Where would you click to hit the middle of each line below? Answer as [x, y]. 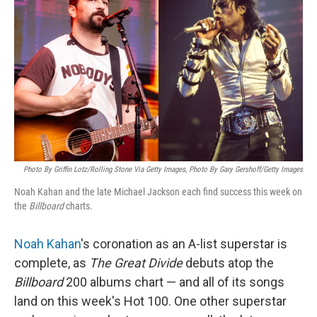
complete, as [52, 263]
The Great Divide [136, 263]
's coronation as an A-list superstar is [184, 244]
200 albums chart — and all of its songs [174, 282]
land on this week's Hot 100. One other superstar [150, 301]
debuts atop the [228, 263]
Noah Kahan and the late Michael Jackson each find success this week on [158, 192]
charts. [78, 206]
